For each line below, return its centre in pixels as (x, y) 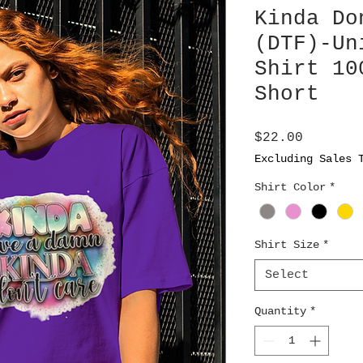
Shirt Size (287, 245)
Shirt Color (290, 187)
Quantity (280, 312)
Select (287, 275)
